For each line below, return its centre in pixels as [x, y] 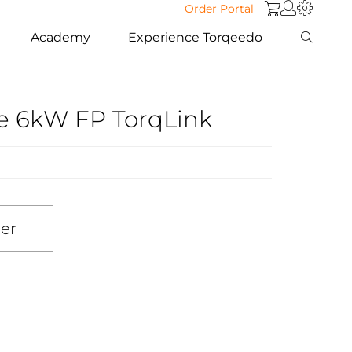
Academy [61, 37]
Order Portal [219, 9]
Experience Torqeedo [196, 37]
